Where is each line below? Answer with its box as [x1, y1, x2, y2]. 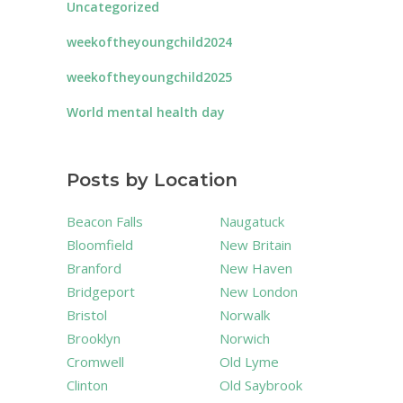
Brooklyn [67, 329, 121, 347]
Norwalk [219, 306, 270, 324]
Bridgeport [67, 282, 135, 300]
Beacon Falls [67, 212, 143, 230]
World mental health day [67, 103, 225, 121]
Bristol [67, 306, 107, 324]
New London [219, 282, 298, 300]
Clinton [67, 376, 108, 394]
